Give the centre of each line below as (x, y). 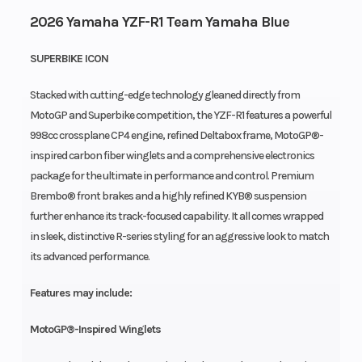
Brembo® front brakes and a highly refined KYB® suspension (168, 196)
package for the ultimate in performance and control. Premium (171, 175)
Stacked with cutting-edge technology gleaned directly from (164, 95)
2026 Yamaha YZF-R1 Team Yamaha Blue (159, 21)
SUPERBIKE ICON (69, 58)
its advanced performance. (89, 256)
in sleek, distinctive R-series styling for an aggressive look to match (179, 236)
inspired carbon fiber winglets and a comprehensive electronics (172, 155)
